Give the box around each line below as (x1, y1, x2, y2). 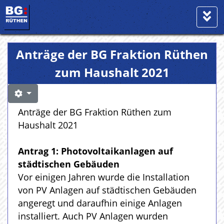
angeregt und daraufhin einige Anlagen (18, 197, 182, 209)
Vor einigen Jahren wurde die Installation (18, 171, 189, 183)
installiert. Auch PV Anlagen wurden (18, 210, 168, 222)
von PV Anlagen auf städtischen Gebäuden (18, 184, 196, 196)
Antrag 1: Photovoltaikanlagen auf (18, 145, 173, 157)
